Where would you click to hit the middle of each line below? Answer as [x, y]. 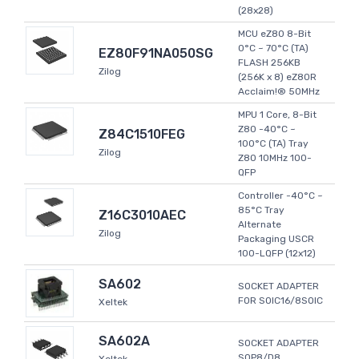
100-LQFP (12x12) [277, 254]
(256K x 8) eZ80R [277, 77]
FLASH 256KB [269, 63]
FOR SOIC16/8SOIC [280, 301]
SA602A [124, 341]
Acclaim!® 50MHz [279, 92]
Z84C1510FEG [142, 135]
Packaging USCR [276, 239]
